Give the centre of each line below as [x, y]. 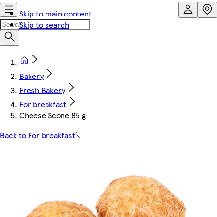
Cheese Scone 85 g [53, 115]
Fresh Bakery [42, 90]
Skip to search [44, 24]
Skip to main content [55, 13]
